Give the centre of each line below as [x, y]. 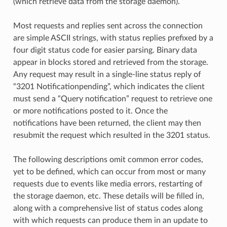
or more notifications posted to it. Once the [90, 111]
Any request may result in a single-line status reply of [107, 74]
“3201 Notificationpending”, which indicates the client [109, 86]
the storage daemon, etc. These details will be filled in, [108, 196]
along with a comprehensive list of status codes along [108, 208]
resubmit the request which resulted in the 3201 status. [111, 135]
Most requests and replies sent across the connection [108, 26]
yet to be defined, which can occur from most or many [109, 172]
